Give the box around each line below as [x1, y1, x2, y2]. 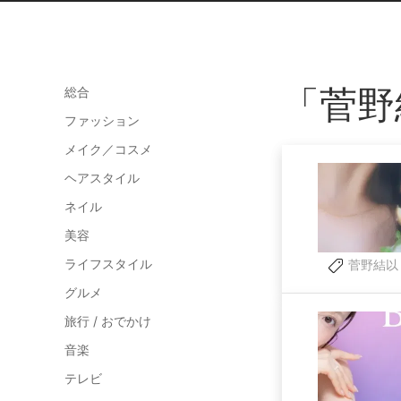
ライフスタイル [64, 256, 152, 271]
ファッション [64, 113, 140, 128]
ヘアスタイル [64, 170, 140, 185]
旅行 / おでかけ [64, 313, 151, 328]
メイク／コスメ [64, 141, 152, 157]
